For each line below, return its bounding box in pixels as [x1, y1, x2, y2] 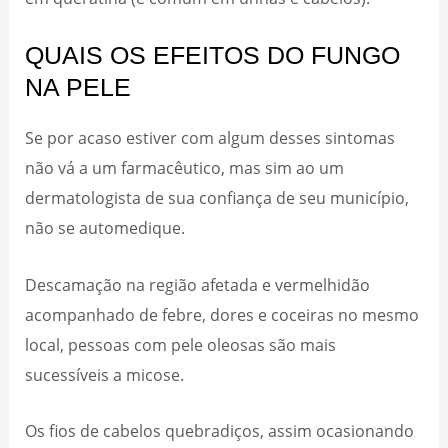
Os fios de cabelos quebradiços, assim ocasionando [25, 418, 415, 442]
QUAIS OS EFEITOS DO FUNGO [25, 41, 401, 70]
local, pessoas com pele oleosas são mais [25, 332, 337, 356]
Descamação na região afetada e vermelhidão [25, 272, 371, 296]
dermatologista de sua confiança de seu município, [25, 186, 410, 210]
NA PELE [25, 73, 132, 102]
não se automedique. [25, 216, 190, 240]
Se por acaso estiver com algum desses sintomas [25, 126, 396, 150]
